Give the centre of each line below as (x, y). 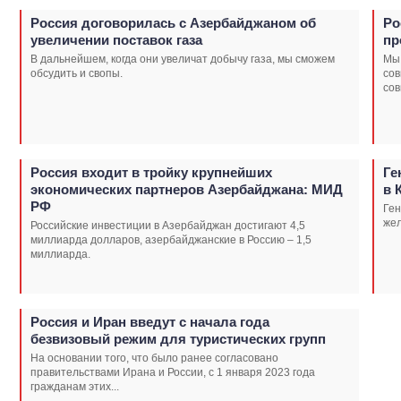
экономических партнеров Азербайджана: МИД (187, 189)
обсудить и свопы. (77, 73)
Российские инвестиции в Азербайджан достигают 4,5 (168, 225)
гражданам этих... (75, 386)
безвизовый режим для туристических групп (178, 338)
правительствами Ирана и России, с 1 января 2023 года (173, 372)
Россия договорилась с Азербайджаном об (173, 22)
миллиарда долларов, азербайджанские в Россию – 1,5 (171, 239)
